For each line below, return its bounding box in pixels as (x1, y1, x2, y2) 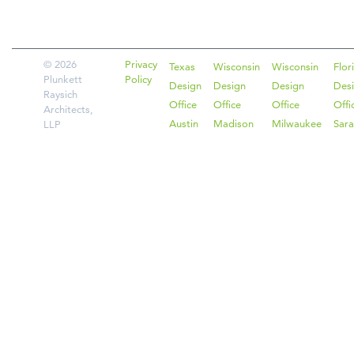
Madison (213, 117, 254, 130)
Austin (169, 117, 198, 130)
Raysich (43, 88, 77, 101)
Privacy (125, 58, 157, 71)
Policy (125, 73, 152, 86)
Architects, (43, 103, 93, 116)
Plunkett (43, 73, 82, 86)
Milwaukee (272, 117, 322, 130)
